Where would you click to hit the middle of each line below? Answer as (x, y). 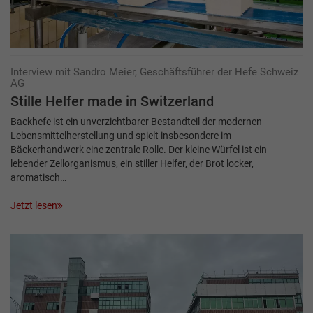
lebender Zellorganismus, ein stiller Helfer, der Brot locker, (132, 163)
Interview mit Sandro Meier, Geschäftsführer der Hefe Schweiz (154, 72)
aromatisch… (38, 177)
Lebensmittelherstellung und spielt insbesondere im (121, 135)
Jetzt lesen (34, 206)
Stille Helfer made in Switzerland (112, 101)
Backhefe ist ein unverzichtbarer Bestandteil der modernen (136, 121)
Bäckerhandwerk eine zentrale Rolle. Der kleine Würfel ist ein (139, 149)
